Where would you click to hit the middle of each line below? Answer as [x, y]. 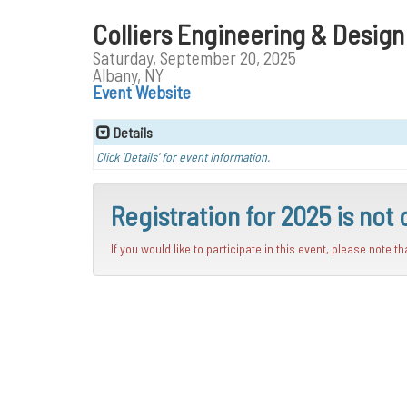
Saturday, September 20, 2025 [194, 57]
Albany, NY [128, 74]
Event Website [142, 92]
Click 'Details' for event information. [183, 157]
